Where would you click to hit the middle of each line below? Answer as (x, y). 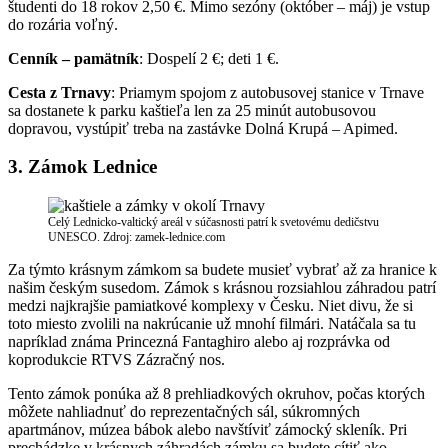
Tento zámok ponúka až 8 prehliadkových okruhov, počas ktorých (216, 394)
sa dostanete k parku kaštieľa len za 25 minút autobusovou (192, 110)
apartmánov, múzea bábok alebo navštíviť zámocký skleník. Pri (207, 430)
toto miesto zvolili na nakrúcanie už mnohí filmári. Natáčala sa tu (212, 324)
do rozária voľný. (63, 24)
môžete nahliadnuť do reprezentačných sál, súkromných (184, 412)
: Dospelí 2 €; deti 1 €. (209, 58)
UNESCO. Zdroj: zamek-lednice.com (136, 237)
